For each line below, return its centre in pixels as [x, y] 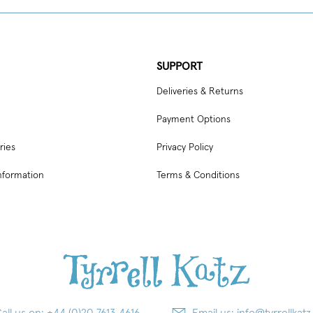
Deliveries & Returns [200, 91]
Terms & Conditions [198, 175]
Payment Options [194, 119]
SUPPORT [180, 66]
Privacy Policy [185, 147]
